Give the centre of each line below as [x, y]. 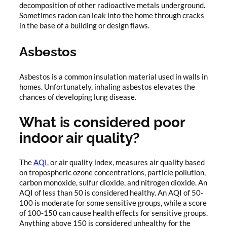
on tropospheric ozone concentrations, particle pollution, [112, 173]
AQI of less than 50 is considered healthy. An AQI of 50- [111, 193]
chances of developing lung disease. [78, 97]
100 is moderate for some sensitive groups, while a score [113, 203]
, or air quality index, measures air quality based [126, 163]
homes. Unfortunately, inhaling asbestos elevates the [107, 87]
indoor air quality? [80, 138]
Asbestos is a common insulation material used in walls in [113, 77]
